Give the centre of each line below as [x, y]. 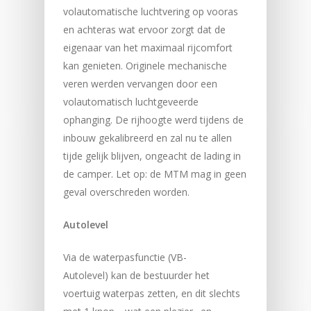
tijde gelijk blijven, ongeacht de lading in [152, 155]
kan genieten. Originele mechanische [145, 65]
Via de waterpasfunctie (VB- [125, 257]
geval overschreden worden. [126, 192]
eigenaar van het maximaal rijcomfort [148, 47]
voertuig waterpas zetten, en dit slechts [151, 293]
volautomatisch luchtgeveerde [131, 101]
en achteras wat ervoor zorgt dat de [144, 29]
